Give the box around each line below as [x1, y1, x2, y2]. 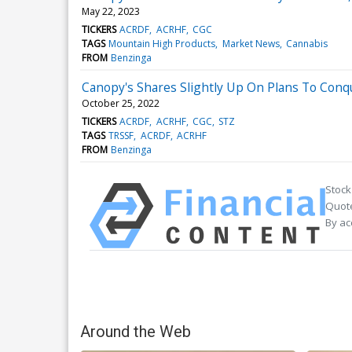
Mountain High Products [108, 36, 216, 50]
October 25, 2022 [82, 96, 159, 110]
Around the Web [80, 321, 191, 341]
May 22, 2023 [82, 4, 140, 18]
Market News [222, 36, 280, 50]
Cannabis [285, 36, 328, 50]
